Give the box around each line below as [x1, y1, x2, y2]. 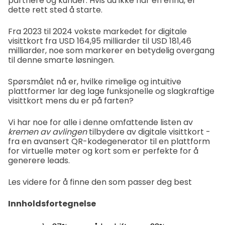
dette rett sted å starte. [8, 4, 102, 16]
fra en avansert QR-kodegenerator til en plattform [8, 136, 210, 147]
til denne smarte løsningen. [8, 54, 115, 66]
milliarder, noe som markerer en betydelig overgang [8, 45, 214, 56]
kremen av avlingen [8, 126, 89, 138]
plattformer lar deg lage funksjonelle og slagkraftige [8, 85, 214, 97]
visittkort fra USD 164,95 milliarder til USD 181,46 [8, 35, 191, 47]
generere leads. [8, 155, 70, 166]
